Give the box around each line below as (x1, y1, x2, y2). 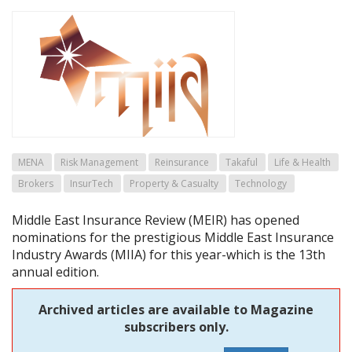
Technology (235, 176, 287, 190)
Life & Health (274, 155, 331, 169)
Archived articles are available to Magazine (38, 300, 313, 318)
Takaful (225, 155, 258, 169)
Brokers (18, 176, 53, 190)
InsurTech (70, 176, 113, 190)
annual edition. (12, 262, 99, 280)
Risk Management (60, 155, 138, 169)
